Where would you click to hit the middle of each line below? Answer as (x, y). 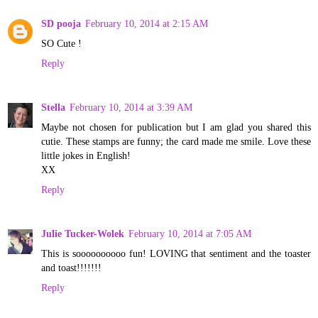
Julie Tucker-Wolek (83, 234)
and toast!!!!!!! (71, 268)
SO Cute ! (61, 44)
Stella (53, 108)
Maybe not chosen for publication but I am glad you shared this (176, 127)
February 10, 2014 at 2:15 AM (147, 24)
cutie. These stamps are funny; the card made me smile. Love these (176, 142)
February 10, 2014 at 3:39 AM (131, 108)
